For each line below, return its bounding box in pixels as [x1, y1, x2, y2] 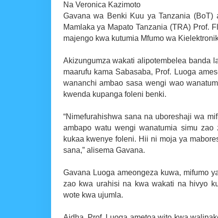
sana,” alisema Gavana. [63, 145, 145, 154]
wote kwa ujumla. [63, 190, 123, 199]
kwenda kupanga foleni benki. [63, 90, 166, 98]
